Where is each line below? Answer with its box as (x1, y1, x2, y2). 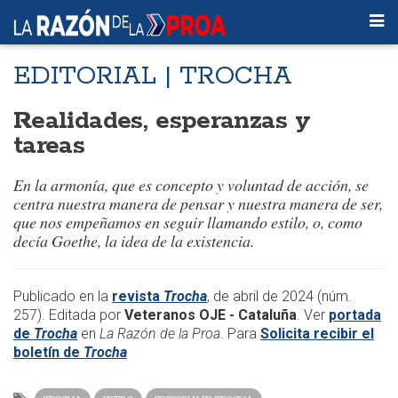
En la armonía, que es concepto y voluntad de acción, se (13, 174, 369, 195)
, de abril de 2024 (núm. (207, 288, 352, 305)
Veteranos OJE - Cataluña (124, 306, 297, 323)
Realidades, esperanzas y (13, 105, 311, 137)
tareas (13, 130, 85, 162)
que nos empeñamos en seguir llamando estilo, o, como (13, 211, 362, 233)
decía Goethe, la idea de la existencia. (13, 230, 254, 251)
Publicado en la (13, 288, 112, 305)
